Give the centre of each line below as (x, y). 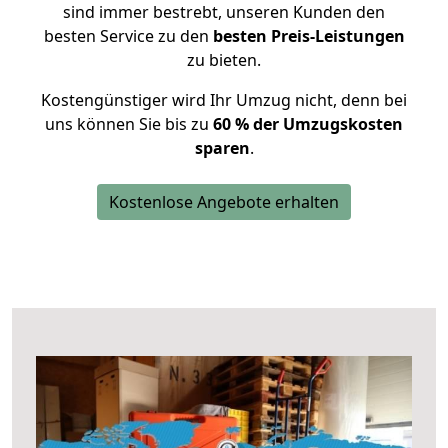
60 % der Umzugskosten (308, 124)
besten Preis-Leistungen (308, 36)
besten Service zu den (128, 36)
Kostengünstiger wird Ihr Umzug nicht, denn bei (224, 100)
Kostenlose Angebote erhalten (224, 202)
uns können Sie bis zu (129, 124)
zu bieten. (224, 60)
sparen (222, 148)
